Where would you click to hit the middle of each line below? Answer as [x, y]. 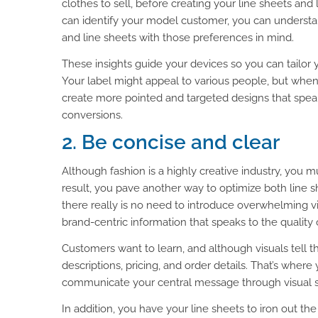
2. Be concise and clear [171, 143]
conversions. [92, 115]
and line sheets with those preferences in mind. [178, 37]
